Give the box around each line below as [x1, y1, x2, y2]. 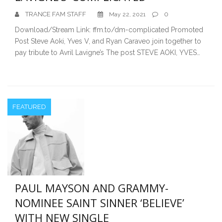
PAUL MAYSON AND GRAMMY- [15, 180, 168, 195]
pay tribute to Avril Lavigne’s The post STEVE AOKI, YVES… [15, 48, 200, 56]
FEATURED [12, 103, 46, 111]
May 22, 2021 [109, 10, 146, 18]
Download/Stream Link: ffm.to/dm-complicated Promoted [15, 25, 203, 34]
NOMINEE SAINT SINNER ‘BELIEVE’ [15, 195, 184, 210]
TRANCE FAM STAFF [25, 10, 86, 18]
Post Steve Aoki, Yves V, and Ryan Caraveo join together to [15, 37, 201, 45]
